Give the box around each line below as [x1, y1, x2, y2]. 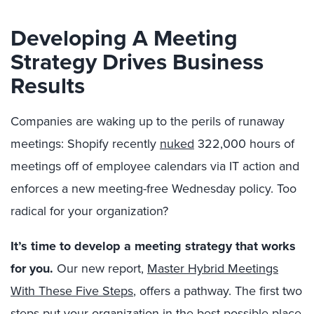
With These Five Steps [11, 282, 133, 299]
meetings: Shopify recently [11, 135, 160, 152]
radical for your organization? [11, 202, 168, 219]
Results [11, 69, 85, 102]
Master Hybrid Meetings [147, 259, 278, 277]
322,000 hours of [194, 135, 294, 152]
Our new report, [53, 259, 147, 277]
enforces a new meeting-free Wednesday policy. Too [11, 179, 296, 197]
